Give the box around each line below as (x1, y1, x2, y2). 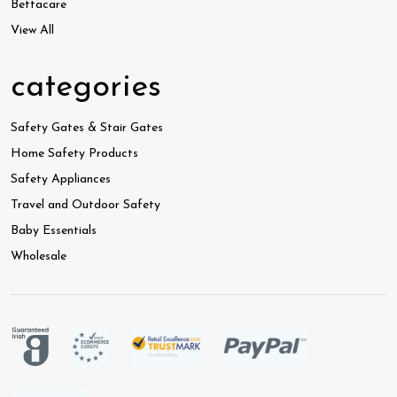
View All (11, 23, 54, 37)
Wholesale (11, 249, 66, 263)
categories (11, 71, 161, 104)
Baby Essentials (11, 223, 97, 237)
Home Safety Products (11, 146, 138, 160)
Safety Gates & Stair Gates (11, 121, 163, 135)
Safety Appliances (11, 172, 111, 186)
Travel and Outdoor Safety (11, 198, 160, 212)
